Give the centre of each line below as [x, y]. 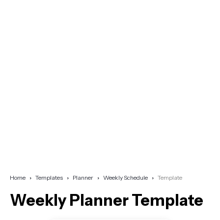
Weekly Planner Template [107, 200]
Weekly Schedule [125, 178]
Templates [49, 178]
